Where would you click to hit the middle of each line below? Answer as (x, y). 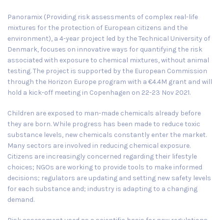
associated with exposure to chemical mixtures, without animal (108, 60)
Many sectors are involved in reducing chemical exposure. (99, 145)
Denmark (22, 49)
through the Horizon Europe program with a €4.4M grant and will (110, 82)
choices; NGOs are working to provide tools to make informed (105, 167)
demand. (21, 199)
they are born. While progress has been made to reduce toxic (104, 124)
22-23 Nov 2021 (165, 92)
